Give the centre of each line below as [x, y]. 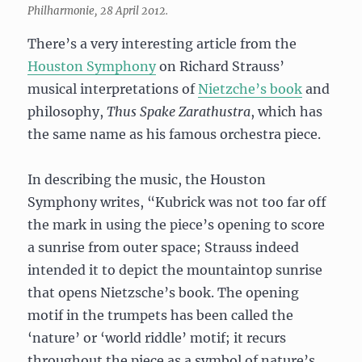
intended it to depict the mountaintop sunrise [175, 269]
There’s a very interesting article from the [162, 43]
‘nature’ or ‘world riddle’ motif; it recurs [157, 337]
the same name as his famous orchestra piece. [175, 134]
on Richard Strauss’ [221, 66]
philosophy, [67, 111]
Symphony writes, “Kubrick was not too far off [177, 202]
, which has [287, 111]
